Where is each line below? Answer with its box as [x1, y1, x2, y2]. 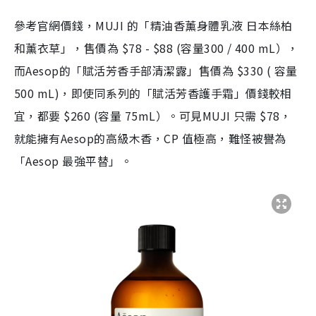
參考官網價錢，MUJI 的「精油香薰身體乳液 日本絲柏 [14, 17, 293, 35]
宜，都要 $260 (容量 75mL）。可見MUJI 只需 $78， [14, 107, 292, 125]
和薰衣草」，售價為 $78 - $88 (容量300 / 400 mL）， [14, 39, 299, 57]
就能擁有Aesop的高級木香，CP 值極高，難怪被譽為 [14, 130, 286, 147]
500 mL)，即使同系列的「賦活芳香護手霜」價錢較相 [14, 85, 292, 102]
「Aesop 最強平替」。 [14, 152, 133, 170]
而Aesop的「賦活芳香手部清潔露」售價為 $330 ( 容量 [14, 62, 298, 80]
